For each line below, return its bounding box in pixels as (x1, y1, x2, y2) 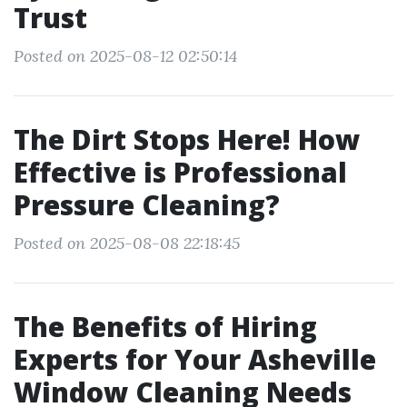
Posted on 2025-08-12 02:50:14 (14, 45, 237, 66)
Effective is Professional (14, 154, 347, 191)
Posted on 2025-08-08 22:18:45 (14, 233, 240, 253)
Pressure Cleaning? (14, 186, 280, 223)
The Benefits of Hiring (14, 308, 317, 345)
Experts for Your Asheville (14, 341, 376, 378)
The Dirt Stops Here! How (14, 121, 360, 158)
